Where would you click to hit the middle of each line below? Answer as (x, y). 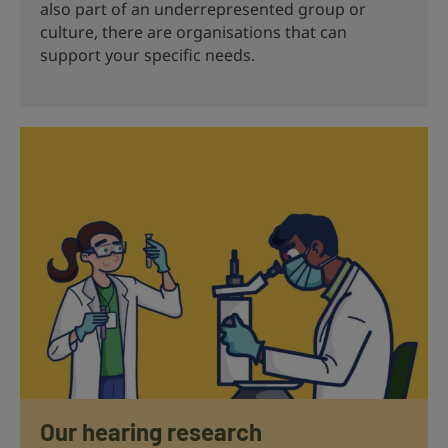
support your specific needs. (147, 54)
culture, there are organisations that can (193, 31)
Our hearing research (151, 431)
